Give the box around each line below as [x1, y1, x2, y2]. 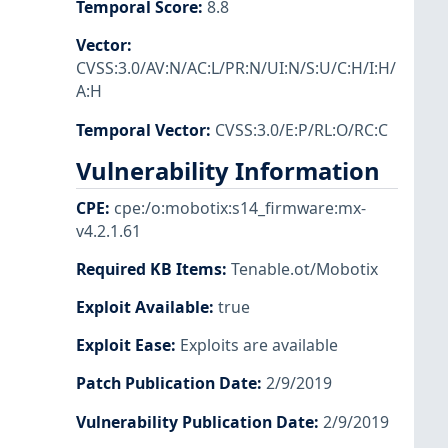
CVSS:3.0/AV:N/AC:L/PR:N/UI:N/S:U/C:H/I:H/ [76, 57, 396, 80]
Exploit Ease [76, 334, 171, 357]
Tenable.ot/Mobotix [231, 258, 378, 281]
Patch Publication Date [76, 372, 257, 395]
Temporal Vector [76, 118, 206, 141]
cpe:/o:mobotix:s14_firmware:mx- [114, 196, 366, 219]
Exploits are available [180, 334, 338, 357]
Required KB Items [76, 258, 222, 281]
